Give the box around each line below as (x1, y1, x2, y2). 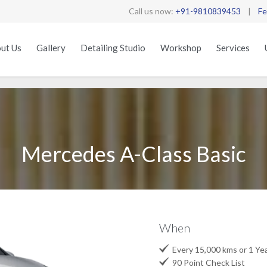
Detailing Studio (80, 42, 145, 53)
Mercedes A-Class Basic (21, 141, 246, 167)
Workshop (160, 42, 201, 53)
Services (216, 42, 250, 53)
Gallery (36, 42, 66, 53)
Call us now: (129, 6, 175, 16)
